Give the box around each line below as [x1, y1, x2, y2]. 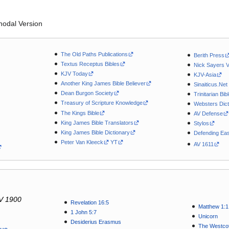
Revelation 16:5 [70, 199, 109, 205]
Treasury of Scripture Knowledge [60, 100, 143, 106]
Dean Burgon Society [60, 90, 113, 97]
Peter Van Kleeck [60, 139, 103, 145]
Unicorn [198, 213, 218, 219]
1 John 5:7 [70, 209, 97, 215]
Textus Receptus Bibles [60, 61, 120, 67]
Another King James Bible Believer [60, 80, 146, 87]
